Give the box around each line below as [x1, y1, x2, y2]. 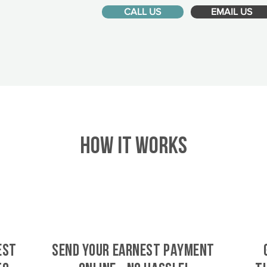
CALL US [124, 7, 162, 17]
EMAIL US [210, 7, 252, 17]
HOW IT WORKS [80, 135, 187, 159]
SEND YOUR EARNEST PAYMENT [52, 243, 215, 260]
